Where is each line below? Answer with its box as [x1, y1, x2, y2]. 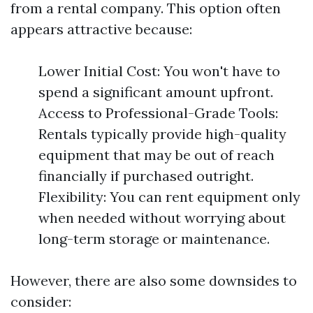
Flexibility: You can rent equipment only [38, 188, 300, 205]
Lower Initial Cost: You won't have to [38, 62, 280, 80]
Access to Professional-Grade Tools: [38, 104, 278, 122]
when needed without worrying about [38, 209, 286, 226]
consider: [10, 293, 71, 310]
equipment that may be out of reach [38, 146, 275, 163]
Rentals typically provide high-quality [38, 125, 286, 143]
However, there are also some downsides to [10, 272, 297, 289]
